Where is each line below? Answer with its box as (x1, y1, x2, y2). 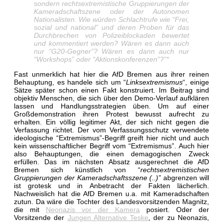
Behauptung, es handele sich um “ (14, 78, 126, 86)
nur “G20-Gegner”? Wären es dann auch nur (34, 47, 189, 55)
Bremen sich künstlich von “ (14, 165, 140, 174)
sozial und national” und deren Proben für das (34, 23, 189, 31)
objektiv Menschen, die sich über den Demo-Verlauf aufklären (14, 94, 209, 102)
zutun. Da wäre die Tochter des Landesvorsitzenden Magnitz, (14, 197, 209, 206)
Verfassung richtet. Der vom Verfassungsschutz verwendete (14, 125, 209, 134)
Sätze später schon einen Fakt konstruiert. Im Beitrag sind (14, 86, 209, 94)
